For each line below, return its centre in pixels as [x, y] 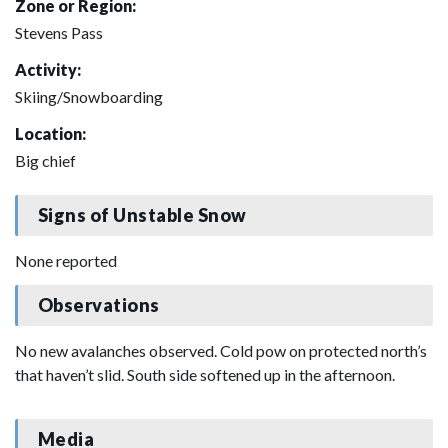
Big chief [45, 160]
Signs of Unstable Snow [142, 215]
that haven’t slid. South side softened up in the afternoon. [205, 374]
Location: [50, 133]
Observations [98, 305]
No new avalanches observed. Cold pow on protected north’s [221, 350]
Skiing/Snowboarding [89, 96]
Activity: [48, 69]
